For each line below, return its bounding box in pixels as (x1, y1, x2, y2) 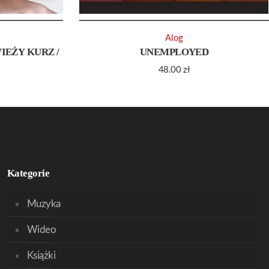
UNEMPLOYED (139, 46, 209, 58)
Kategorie (7, 168, 50, 179)
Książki (26, 250, 56, 261)
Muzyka (26, 199, 61, 209)
